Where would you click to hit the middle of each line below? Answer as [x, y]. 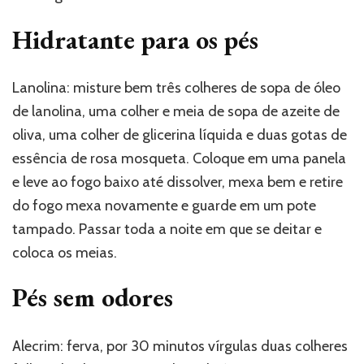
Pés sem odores [93, 298]
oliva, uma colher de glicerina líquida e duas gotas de [180, 135]
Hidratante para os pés [135, 39]
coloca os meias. [65, 253]
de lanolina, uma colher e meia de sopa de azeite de [176, 112]
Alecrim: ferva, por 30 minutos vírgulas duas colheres [180, 346]
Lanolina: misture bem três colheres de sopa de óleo [176, 88]
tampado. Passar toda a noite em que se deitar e [167, 230]
